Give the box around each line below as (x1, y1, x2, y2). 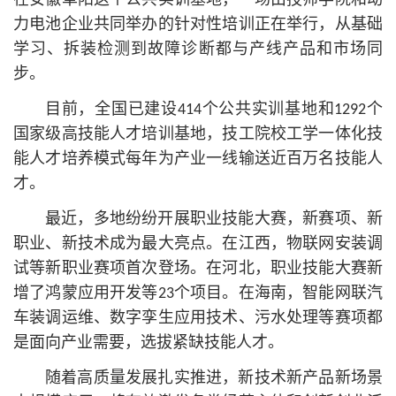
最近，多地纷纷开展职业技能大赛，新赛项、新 (45, 211, 383, 229)
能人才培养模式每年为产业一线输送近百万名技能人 (13, 151, 383, 169)
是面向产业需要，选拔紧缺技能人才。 (13, 335, 284, 353)
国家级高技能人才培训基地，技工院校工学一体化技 (13, 126, 383, 144)
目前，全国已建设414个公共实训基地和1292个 (45, 102, 383, 119)
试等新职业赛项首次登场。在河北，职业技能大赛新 (13, 261, 383, 278)
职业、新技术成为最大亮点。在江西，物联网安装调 (13, 236, 383, 254)
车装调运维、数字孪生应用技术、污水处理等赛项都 (13, 310, 383, 328)
